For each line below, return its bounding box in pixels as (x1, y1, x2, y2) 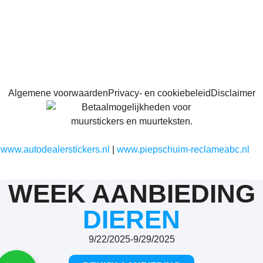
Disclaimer (210, 88, 255, 99)
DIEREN (83, 204, 180, 234)
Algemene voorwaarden (8, 88, 108, 99)
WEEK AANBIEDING (8, 178, 255, 208)
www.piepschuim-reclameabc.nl (117, 144, 249, 155)
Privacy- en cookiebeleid (107, 88, 211, 99)
